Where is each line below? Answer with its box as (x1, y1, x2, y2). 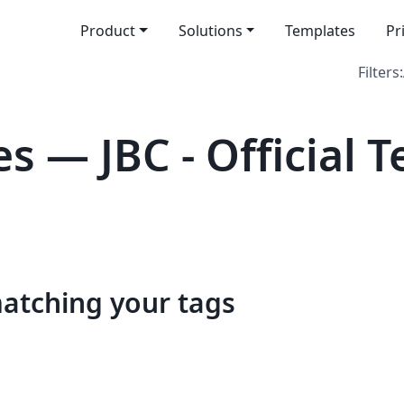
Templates (285, 21, 356, 41)
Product (79, 21, 135, 41)
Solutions (178, 21, 243, 41)
